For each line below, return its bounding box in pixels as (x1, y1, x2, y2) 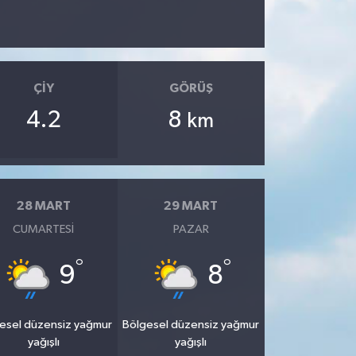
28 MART (16, 199, 71, 212)
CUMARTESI (13, 222, 75, 235)
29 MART (164, 199, 219, 212)
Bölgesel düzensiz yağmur (122, 318, 260, 331)
